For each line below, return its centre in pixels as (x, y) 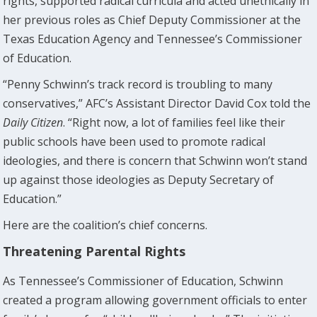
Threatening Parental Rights (94, 251)
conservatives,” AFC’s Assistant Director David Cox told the (157, 103)
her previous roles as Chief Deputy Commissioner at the (152, 19)
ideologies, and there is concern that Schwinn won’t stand (155, 160)
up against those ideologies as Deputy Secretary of (139, 179)
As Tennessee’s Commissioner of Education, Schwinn (143, 281)
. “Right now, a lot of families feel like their (174, 122)
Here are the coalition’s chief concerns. (105, 225)
